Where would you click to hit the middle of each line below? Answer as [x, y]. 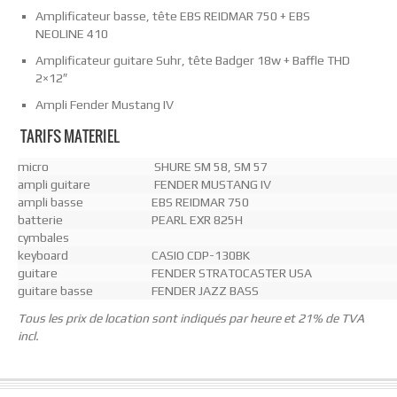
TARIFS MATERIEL [69, 136]
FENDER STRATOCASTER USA [222, 272]
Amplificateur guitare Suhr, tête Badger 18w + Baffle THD [193, 61]
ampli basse [51, 202]
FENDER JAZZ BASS [196, 290]
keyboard [43, 255]
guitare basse [55, 290]
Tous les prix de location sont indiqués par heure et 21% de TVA [191, 318]
